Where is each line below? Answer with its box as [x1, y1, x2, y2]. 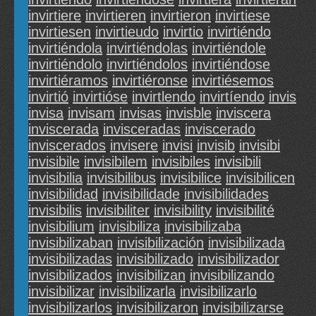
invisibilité [216, 202, 274, 219]
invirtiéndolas [107, 40, 188, 56]
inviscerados [28, 138, 106, 154]
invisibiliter [86, 202, 150, 219]
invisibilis [28, 202, 82, 219]
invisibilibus [87, 170, 156, 186]
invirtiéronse [112, 73, 188, 89]
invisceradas [103, 121, 181, 138]
